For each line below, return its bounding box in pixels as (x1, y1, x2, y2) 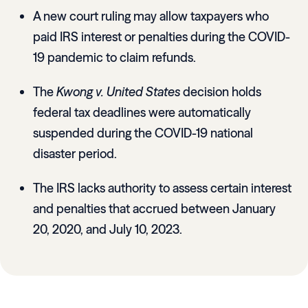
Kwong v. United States (56, 84, 180, 100)
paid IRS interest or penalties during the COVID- (33, 29, 290, 45)
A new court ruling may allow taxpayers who (33, 8, 269, 25)
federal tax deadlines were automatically (33, 104, 251, 121)
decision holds (180, 84, 261, 100)
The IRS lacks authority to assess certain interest (33, 180, 291, 197)
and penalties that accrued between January (33, 201, 276, 217)
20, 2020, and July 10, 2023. (33, 221, 182, 238)
